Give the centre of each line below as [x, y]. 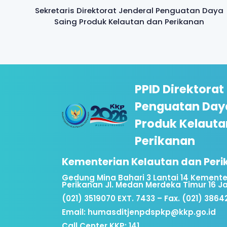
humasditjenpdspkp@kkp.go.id [152, 212]
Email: [74, 212]
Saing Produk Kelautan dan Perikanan [129, 21]
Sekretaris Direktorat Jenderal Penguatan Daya [129, 10]
